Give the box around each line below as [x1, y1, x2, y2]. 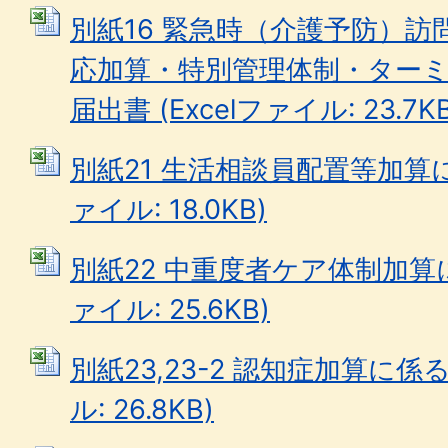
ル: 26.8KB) [70, 393, 214, 426]
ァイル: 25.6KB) [70, 293, 270, 326]
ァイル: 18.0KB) [70, 193, 267, 226]
